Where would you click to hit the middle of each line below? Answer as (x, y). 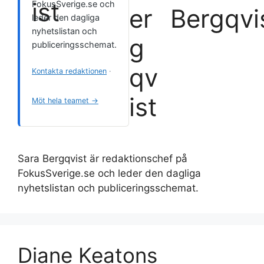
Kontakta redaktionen (69, 71)
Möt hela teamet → (65, 100)
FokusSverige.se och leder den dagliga (109, 173)
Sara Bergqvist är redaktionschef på (103, 159)
